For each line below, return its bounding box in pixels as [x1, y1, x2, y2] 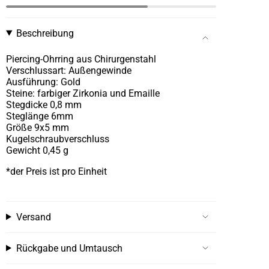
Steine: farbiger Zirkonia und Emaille [6, 87, 160, 99]
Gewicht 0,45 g [6, 144, 68, 156]
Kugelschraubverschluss [6, 133, 109, 145]
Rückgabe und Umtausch [16, 242, 122, 254]
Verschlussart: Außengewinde [6, 64, 131, 76]
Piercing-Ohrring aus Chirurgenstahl [6, 53, 156, 65]
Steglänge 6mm [6, 110, 73, 122]
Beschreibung [16, 27, 74, 39]
